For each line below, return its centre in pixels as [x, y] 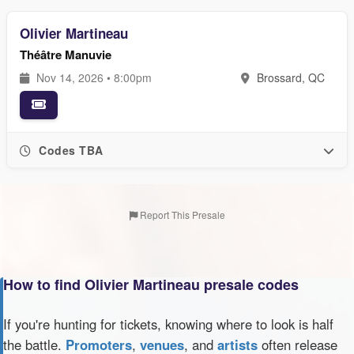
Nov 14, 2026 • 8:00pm [92, 77]
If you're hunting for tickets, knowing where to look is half [168, 324]
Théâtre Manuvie [66, 55]
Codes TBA [69, 150]
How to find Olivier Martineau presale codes [151, 284]
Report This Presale [181, 215]
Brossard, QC [289, 77]
